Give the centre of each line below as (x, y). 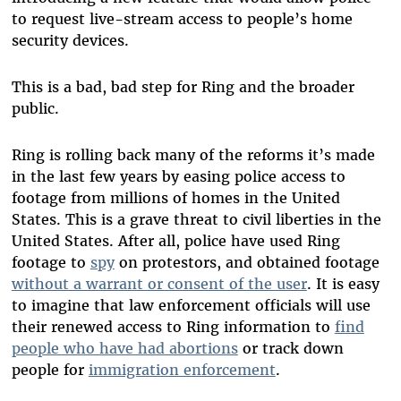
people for (50, 370)
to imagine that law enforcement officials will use (191, 306)
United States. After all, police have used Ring (175, 241)
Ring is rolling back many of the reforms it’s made (193, 155)
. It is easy (343, 284)
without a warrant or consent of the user (159, 284)
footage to (51, 263)
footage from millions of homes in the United (175, 198)
